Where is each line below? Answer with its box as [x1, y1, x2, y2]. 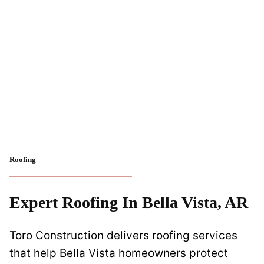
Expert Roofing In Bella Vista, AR [9, 193, 248, 212]
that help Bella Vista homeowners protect [9, 246, 228, 260]
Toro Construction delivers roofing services [9, 229, 237, 242]
